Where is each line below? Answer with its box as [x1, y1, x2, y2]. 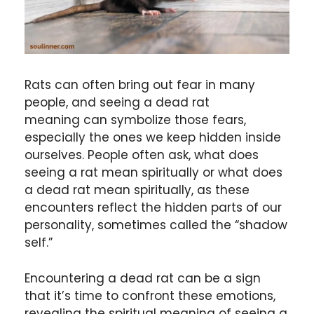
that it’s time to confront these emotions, [25, 287, 275, 304]
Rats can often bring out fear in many [25, 76, 255, 94]
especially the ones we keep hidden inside [25, 129, 281, 146]
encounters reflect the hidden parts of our [25, 199, 282, 217]
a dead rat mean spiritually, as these [25, 182, 250, 199]
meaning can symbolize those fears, [25, 111, 246, 129]
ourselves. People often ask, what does [25, 146, 259, 164]
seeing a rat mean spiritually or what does [25, 164, 282, 182]
